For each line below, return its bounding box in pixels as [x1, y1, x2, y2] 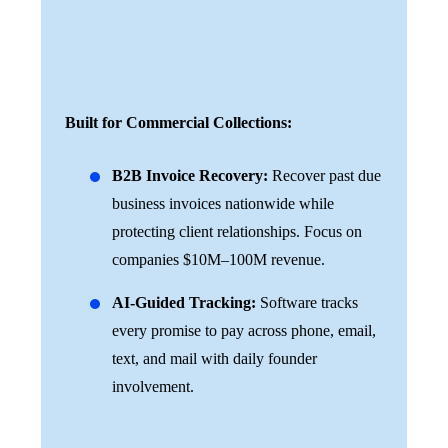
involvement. [112, 377, 194, 395]
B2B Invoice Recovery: [112, 166, 272, 184]
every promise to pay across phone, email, [112, 321, 376, 339]
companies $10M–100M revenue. [112, 250, 325, 268]
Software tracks [256, 293, 358, 311]
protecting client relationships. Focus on [112, 222, 362, 240]
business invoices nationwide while [112, 194, 334, 212]
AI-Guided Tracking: [112, 293, 256, 311]
